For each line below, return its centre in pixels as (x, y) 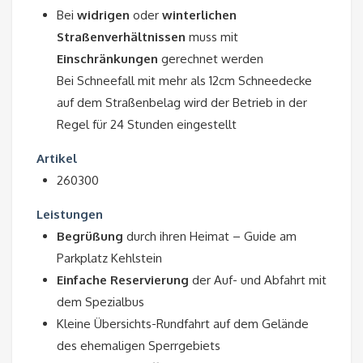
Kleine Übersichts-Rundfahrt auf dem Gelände (183, 324)
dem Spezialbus (100, 302)
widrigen (103, 15)
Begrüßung (90, 237)
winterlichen (199, 15)
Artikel (57, 159)
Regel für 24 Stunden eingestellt (147, 125)
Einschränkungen (107, 59)
